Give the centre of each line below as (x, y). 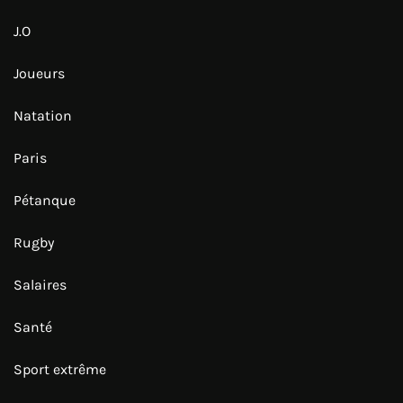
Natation (43, 115)
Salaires (40, 284)
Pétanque (45, 200)
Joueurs (39, 73)
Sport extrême (60, 369)
